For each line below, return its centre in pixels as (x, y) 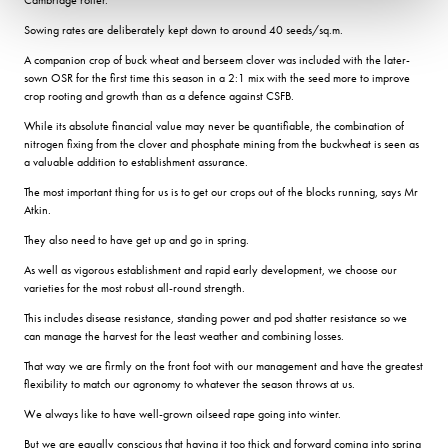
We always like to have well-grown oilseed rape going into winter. (182, 413)
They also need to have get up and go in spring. (136, 239)
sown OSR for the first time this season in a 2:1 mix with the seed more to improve (217, 77)
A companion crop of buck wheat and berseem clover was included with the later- (217, 59)
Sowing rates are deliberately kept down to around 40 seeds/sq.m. (183, 29)
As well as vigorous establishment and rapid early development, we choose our (210, 269)
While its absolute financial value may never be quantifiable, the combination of (214, 125)
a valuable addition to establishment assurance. (136, 161)
